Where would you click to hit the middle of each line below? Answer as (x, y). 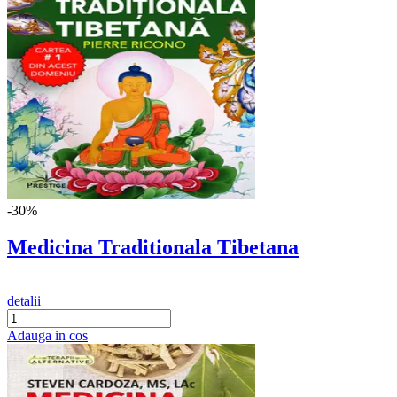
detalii (24, 301)
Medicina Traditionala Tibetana (153, 248)
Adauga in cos (47, 336)
